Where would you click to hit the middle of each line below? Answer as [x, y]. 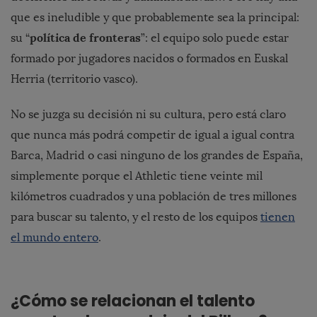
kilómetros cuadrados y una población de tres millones [154, 197]
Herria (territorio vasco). [74, 79]
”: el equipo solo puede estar [215, 38]
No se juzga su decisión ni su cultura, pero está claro [148, 115]
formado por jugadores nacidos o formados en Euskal [149, 59]
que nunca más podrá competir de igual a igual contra [152, 135]
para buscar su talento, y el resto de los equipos [136, 217]
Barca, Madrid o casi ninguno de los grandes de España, [157, 156]
